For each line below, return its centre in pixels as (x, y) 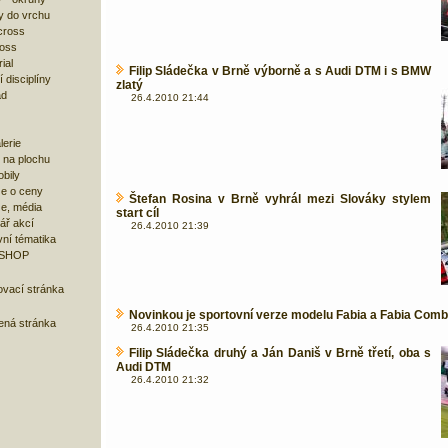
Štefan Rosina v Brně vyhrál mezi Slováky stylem (280, 199)
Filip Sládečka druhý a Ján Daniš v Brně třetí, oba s (280, 353)
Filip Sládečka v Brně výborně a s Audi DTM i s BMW (280, 71)
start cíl (137, 213)
